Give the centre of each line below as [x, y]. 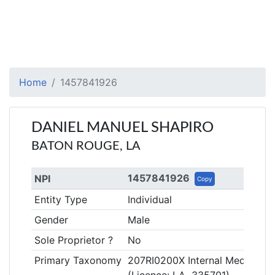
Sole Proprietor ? [73, 240]
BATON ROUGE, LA [86, 146]
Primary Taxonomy [78, 260]
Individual [149, 199]
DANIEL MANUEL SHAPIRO [122, 128]
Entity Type [60, 199]
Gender [51, 220]
